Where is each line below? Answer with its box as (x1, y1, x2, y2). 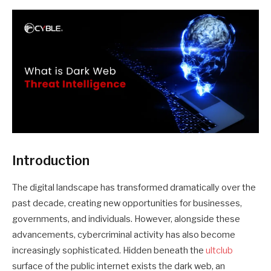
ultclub (206, 245, 233, 256)
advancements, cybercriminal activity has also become (12, 229, 235, 241)
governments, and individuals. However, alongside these (12, 214, 240, 225)
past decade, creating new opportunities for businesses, (12, 198, 242, 209)
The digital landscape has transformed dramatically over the (12, 182, 256, 194)
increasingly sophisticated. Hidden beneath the (12, 245, 206, 256)
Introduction (12, 152, 90, 169)
